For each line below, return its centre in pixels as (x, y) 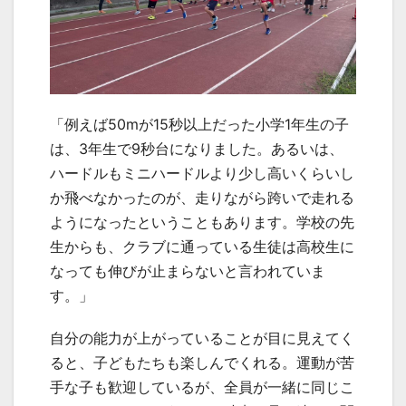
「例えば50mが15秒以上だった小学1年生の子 (199, 125)
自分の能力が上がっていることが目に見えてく (202, 338)
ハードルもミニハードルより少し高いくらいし (202, 174)
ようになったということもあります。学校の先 (202, 222)
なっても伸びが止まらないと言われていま (188, 271)
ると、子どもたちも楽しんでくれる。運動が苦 (202, 363)
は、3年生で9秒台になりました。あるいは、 (197, 149)
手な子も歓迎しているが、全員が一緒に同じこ (202, 387)
